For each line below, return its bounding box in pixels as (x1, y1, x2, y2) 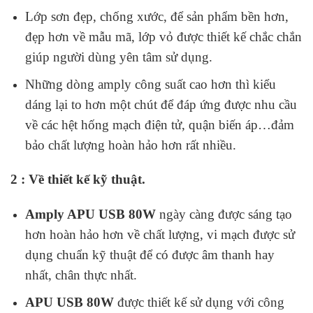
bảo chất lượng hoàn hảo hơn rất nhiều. (24, 137, 236, 152)
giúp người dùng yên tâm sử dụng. (24, 50, 212, 65)
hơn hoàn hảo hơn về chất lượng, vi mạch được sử (24, 227, 295, 242)
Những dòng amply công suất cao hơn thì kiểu (24, 76, 276, 92)
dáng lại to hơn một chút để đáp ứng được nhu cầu (24, 96, 297, 112)
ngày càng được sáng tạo (159, 207, 292, 222)
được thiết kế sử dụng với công (113, 294, 284, 310)
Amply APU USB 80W (24, 207, 159, 222)
